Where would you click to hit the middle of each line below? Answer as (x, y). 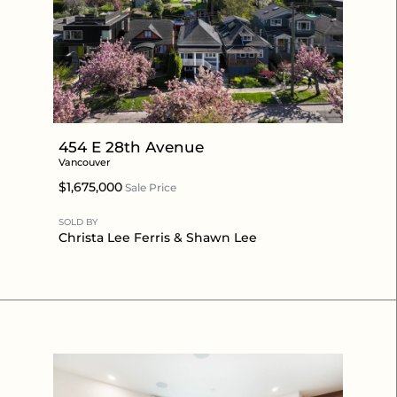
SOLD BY (78, 222)
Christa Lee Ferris (114, 237)
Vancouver (85, 162)
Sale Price (149, 187)
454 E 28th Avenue (131, 147)
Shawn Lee (222, 237)
